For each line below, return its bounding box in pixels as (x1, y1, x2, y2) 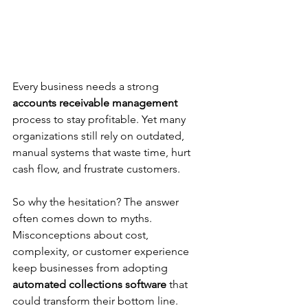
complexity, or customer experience (12, 244, 192, 258)
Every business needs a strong (12, 79, 162, 93)
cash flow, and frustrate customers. (12, 162, 180, 175)
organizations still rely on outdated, (12, 129, 187, 142)
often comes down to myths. (12, 211, 155, 225)
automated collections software (12, 277, 166, 291)
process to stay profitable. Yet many (12, 112, 188, 126)
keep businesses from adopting (12, 261, 170, 274)
